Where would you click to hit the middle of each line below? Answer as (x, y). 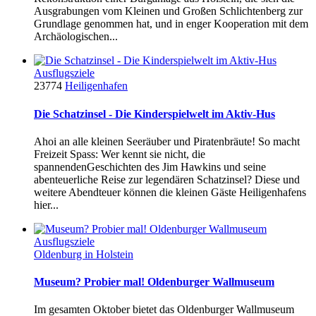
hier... (46, 205)
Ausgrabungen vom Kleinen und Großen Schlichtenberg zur (168, 11)
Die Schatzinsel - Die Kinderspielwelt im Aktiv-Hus (154, 114)
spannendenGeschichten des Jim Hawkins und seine (150, 166)
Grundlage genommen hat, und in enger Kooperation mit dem (171, 24)
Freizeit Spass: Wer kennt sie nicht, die (120, 154)
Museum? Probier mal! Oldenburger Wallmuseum (154, 282)
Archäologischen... (76, 37)
